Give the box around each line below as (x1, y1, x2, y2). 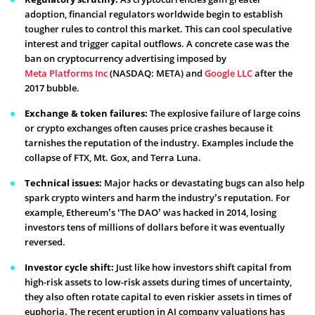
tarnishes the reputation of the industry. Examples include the (25, 136, 293, 149)
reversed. (25, 235, 65, 248)
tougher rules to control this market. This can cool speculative (25, 22, 292, 35)
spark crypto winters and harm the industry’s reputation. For (25, 191, 290, 204)
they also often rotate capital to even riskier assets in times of (25, 290, 292, 303)
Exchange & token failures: (25, 106, 150, 120)
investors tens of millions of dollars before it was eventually (25, 220, 285, 233)
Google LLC (205, 66, 252, 79)
